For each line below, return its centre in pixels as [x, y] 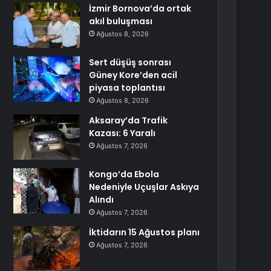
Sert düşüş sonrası [130, 62]
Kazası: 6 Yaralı [122, 133]
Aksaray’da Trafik [129, 120]
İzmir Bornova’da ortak [140, 8]
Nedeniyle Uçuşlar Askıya [144, 187]
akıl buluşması [121, 21]
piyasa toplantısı [127, 88]
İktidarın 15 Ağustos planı [145, 232]
